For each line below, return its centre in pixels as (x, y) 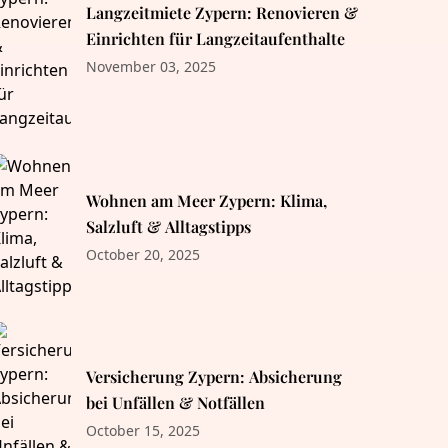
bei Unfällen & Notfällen (175, 402)
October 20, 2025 (142, 254)
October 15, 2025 (142, 430)
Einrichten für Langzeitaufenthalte (215, 38)
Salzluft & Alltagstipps (168, 226)
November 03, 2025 (150, 66)
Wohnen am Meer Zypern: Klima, (206, 200)
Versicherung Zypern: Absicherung (213, 376)
